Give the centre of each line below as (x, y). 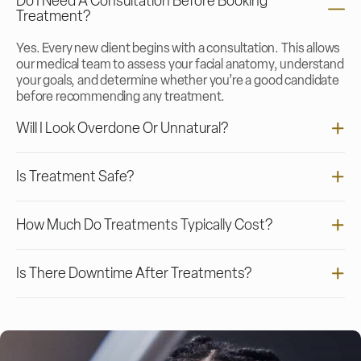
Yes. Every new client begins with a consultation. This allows (178, 48)
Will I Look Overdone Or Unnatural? (122, 128)
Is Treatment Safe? (75, 176)
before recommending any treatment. (120, 96)
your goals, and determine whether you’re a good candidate (178, 80)
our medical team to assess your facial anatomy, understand (180, 64)
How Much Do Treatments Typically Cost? (144, 225)
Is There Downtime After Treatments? (134, 273)
